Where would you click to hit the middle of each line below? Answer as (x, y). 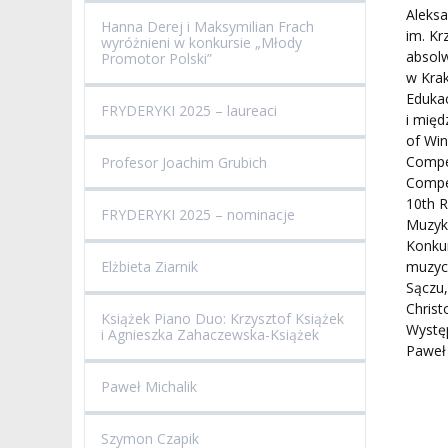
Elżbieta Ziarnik (149, 267)
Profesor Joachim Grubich (184, 163)
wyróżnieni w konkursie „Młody (201, 43)
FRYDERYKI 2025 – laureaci (189, 111)
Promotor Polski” (156, 59)
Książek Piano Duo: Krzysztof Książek (222, 319)
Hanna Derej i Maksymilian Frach (207, 27)
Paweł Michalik (149, 387)
